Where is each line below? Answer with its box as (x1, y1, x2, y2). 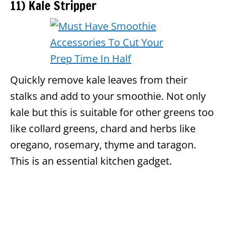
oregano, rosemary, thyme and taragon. (10, 137, 196, 152)
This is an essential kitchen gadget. (10, 154, 172, 168)
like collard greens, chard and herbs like (10, 121, 196, 135)
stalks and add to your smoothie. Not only (10, 89, 206, 103)
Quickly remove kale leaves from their (10, 72, 187, 87)
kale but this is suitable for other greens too (10, 105, 214, 119)
